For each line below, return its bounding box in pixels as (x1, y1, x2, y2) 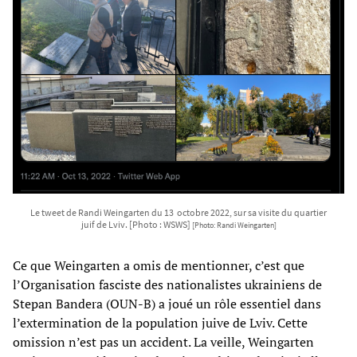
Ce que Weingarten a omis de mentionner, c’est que (13, 257, 304, 275)
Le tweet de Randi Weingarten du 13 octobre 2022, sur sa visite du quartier (30, 206, 327, 219)
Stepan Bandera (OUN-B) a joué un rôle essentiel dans (13, 295, 321, 313)
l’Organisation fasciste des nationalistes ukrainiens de (13, 276, 322, 294)
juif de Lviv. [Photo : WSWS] (80, 218, 192, 231)
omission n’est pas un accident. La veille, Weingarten (13, 333, 314, 351)
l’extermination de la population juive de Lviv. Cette (13, 314, 308, 332)
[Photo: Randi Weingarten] (191, 221, 277, 231)
